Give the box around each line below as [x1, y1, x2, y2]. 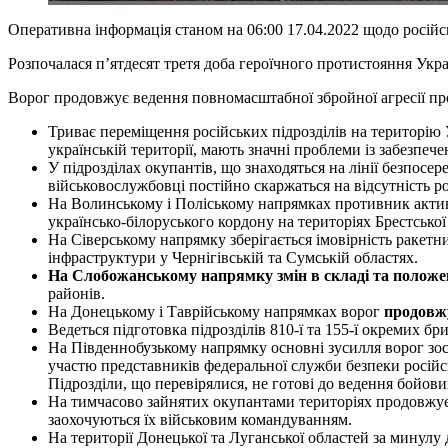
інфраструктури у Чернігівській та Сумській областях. [48, 248, 418, 266]
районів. [48, 284, 105, 302]
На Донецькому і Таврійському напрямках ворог [48, 302, 384, 320]
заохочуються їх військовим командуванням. [48, 410, 352, 428]
